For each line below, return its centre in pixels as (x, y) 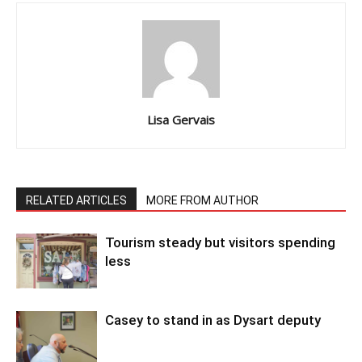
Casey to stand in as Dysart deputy (213, 320)
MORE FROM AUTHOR (202, 200)
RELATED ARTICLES (76, 200)
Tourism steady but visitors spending (220, 242)
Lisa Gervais (181, 119)
